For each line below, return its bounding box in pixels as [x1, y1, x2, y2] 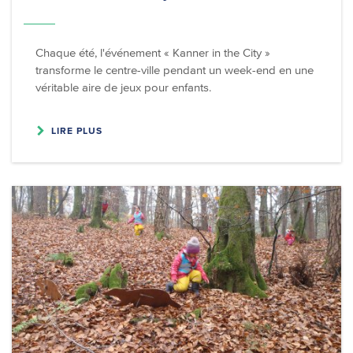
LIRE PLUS [51, 125, 102, 136]
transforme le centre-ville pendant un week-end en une [35, 63, 314, 77]
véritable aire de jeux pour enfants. [35, 80, 211, 95]
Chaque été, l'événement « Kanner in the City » [35, 46, 270, 60]
